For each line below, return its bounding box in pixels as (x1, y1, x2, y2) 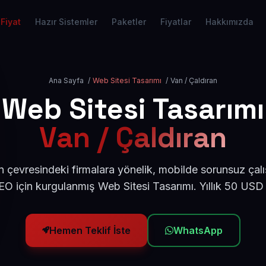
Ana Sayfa (49, 76, 84, 85)
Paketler (112, 17, 146, 27)
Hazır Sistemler (35, 17, 97, 27)
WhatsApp (173, 224, 223, 236)
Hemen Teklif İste (49, 224, 131, 236)
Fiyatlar (160, 17, 191, 27)
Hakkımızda (205, 17, 254, 27)
